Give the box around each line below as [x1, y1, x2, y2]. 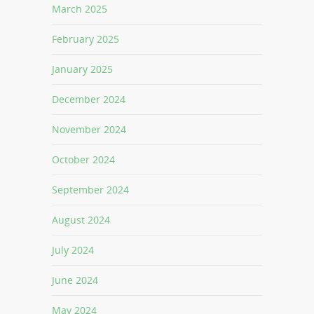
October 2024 [52, 153, 115, 167]
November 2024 [52, 123, 126, 137]
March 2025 [52, 2, 107, 16]
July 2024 [52, 243, 94, 257]
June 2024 [52, 273, 98, 287]
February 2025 [52, 32, 119, 46]
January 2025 [52, 62, 113, 76]
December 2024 [52, 93, 125, 107]
